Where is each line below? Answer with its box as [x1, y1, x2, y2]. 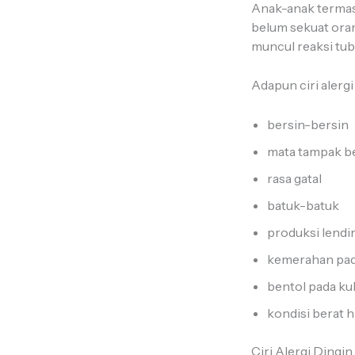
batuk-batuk [267, 197, 342, 213]
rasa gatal [267, 170, 324, 186]
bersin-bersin [267, 116, 351, 132]
